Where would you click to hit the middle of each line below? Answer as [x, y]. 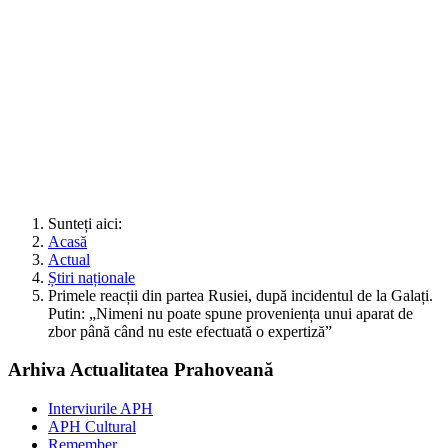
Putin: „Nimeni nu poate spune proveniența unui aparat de [230, 313]
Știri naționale [91, 277]
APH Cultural [92, 427]
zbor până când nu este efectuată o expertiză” [190, 331]
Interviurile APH [100, 409]
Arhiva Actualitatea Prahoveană [141, 370]
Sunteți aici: [89, 223]
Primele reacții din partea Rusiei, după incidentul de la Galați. [240, 295]
